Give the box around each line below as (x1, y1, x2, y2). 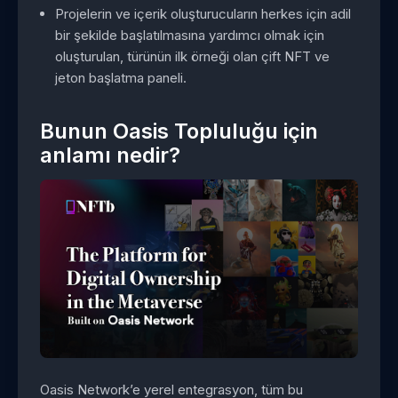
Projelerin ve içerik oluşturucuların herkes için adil (55, 4, 352, 22)
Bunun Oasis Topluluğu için (40, 118, 318, 145)
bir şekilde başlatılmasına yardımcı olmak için (55, 26, 325, 44)
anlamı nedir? (40, 142, 180, 169)
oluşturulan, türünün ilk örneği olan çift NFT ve (55, 47, 330, 65)
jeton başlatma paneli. (55, 68, 187, 86)
